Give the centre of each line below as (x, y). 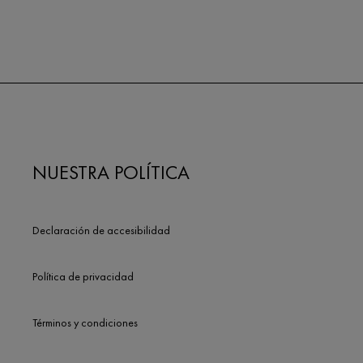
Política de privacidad (83, 276)
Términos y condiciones (85, 322)
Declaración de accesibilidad (101, 230)
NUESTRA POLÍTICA (111, 172)
